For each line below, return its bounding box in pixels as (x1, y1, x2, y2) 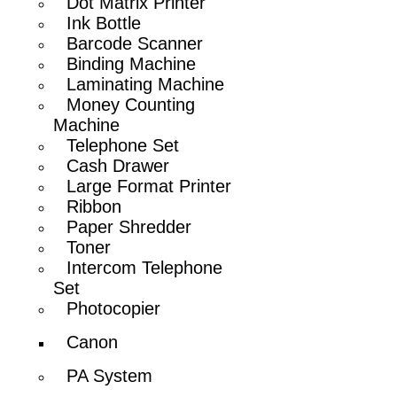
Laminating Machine (66, 74, 225, 94)
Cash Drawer (66, 155, 170, 175)
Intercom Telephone (66, 257, 223, 277)
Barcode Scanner (66, 33, 204, 53)
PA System (66, 365, 153, 385)
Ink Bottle (66, 12, 142, 33)
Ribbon (66, 196, 122, 216)
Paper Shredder (66, 216, 192, 237)
